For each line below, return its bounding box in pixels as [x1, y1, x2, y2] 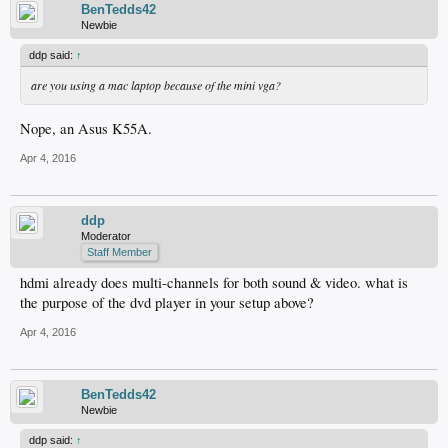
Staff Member [87, 246, 152, 259]
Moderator [81, 230, 131, 243]
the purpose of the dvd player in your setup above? [20, 293, 314, 313]
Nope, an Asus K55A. [20, 119, 152, 139]
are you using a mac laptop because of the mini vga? [31, 76, 281, 93]
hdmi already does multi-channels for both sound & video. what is [20, 273, 408, 293]
